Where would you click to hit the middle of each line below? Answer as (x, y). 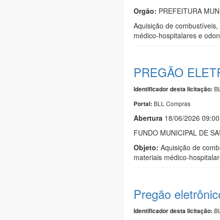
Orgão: (145, 11)
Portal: (144, 104)
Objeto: (146, 147)
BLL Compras (172, 103)
